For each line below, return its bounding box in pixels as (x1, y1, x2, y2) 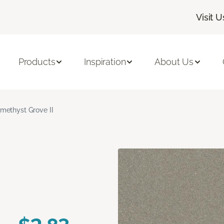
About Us (154, 56, 193, 67)
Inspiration (84, 56, 126, 67)
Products (18, 56, 55, 67)
